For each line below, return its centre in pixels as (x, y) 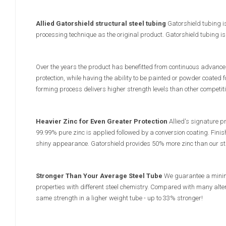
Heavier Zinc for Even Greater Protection (102, 122)
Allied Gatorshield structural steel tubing (102, 24)
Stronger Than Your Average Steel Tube (100, 176)
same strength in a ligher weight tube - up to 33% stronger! (119, 198)
